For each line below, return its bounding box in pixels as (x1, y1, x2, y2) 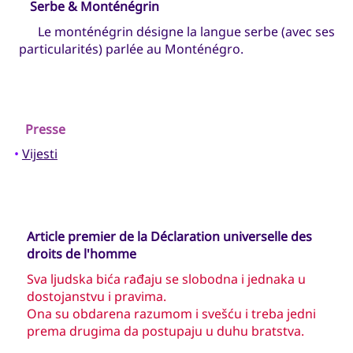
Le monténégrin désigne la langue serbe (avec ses (38, 22, 335, 40)
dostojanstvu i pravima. (26, 287, 166, 305)
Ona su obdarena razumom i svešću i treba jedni (26, 304, 316, 322)
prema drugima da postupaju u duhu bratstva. (26, 321, 304, 340)
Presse (25, 120, 65, 138)
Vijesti (21, 145, 58, 163)
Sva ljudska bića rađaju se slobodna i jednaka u (26, 269, 306, 288)
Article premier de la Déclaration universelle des (26, 228, 312, 246)
